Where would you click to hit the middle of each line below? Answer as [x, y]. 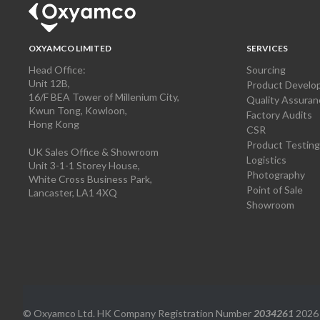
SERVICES [267, 48]
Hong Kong [54, 124]
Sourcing [266, 69]
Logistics [266, 159]
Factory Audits [279, 114]
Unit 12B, [49, 83]
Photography [275, 174]
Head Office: [57, 69]
